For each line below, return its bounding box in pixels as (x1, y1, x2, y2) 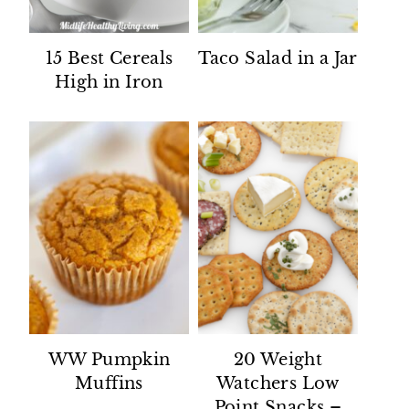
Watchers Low (216, 373, 340, 394)
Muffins (75, 373, 143, 394)
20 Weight (233, 350, 323, 371)
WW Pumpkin (47, 350, 171, 371)
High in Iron (55, 71, 163, 92)
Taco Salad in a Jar (198, 47, 358, 68)
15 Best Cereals (45, 47, 173, 68)
